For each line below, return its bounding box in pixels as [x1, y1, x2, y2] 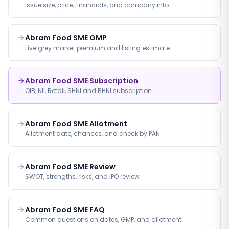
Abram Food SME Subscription [25, 76, 138, 86]
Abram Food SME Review [25, 162, 116, 172]
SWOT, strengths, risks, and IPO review [25, 172, 140, 181]
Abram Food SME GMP [25, 33, 107, 43]
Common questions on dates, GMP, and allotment [25, 215, 181, 224]
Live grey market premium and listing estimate [25, 43, 170, 52]
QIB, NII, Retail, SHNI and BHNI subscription [25, 86, 152, 95]
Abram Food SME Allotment [25, 119, 127, 129]
